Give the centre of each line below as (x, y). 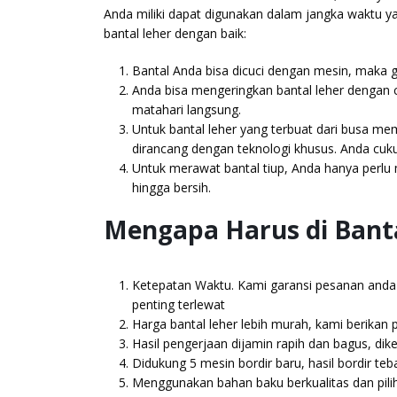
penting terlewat (179, 304)
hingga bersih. (171, 187)
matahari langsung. (187, 109)
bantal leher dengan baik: (175, 33)
